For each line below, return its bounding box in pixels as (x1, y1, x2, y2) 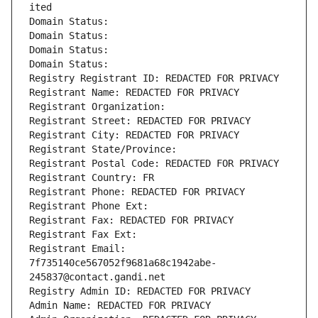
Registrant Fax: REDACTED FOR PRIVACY (29, 214, 234, 226)
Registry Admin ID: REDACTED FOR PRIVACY (29, 285, 251, 297)
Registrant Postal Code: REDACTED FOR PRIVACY (29, 158, 279, 170)
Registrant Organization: (29, 101, 171, 113)
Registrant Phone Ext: (29, 200, 148, 212)
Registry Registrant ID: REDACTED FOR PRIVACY (29, 72, 279, 84)
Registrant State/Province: (29, 143, 182, 155)
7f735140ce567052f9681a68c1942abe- (29, 257, 216, 269)
